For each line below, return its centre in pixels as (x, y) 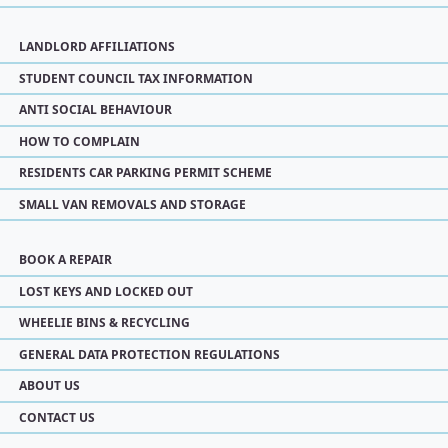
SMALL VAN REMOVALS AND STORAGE (132, 204)
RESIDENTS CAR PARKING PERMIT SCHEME (145, 172)
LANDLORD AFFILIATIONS (97, 46)
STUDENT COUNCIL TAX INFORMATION (136, 78)
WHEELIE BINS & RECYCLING (104, 322)
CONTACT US (57, 417)
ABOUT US (49, 385)
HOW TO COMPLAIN (79, 141)
